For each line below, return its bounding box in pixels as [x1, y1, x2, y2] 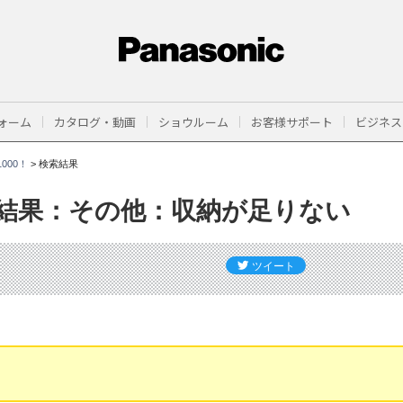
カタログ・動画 [54, 113, 136, 130]
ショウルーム [158, 113, 228, 130]
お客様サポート [251, 113, 333, 130]
